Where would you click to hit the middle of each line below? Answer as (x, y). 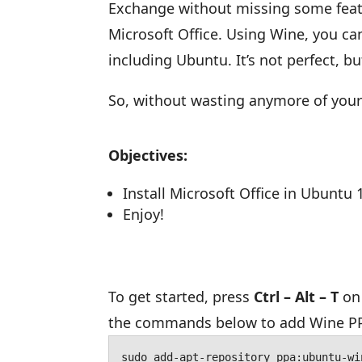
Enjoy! (144, 214)
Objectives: (148, 155)
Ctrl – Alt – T (297, 297)
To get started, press (181, 297)
